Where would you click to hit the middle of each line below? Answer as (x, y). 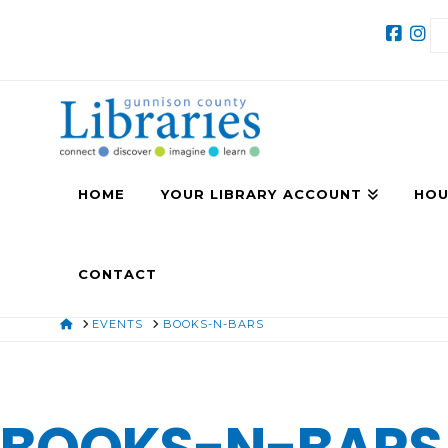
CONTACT (117, 273)
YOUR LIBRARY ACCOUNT (261, 193)
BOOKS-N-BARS (214, 323)
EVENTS (118, 323)
